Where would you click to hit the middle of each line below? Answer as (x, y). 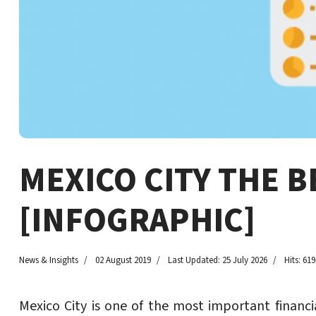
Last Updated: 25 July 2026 (218, 261)
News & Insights (49, 261)
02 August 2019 (123, 261)
